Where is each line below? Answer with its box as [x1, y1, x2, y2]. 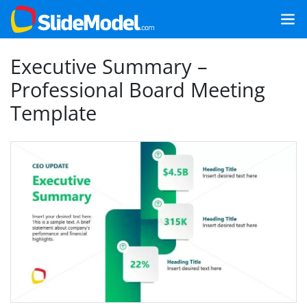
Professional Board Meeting [10, 76, 265, 103]
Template [10, 99, 97, 126]
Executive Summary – [10, 53, 208, 79]
